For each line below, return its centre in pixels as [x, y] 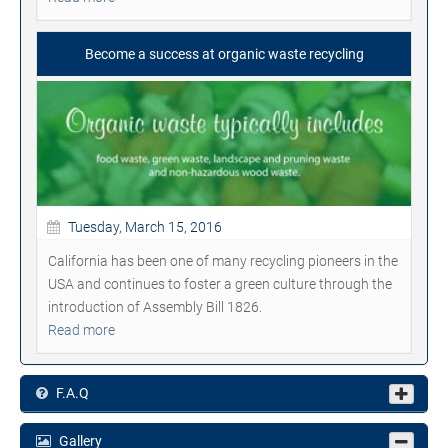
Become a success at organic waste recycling [224, 54]
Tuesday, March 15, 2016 [143, 226]
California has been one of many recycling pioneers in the [223, 260]
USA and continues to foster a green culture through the [220, 283]
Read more [81, 329]
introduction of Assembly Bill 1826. [155, 306]
